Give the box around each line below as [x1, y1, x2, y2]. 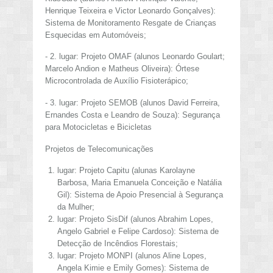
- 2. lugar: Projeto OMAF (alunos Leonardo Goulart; [45, 52, 225, 62]
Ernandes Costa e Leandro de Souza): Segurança [45, 110, 220, 119]
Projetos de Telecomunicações [45, 144, 154, 154]
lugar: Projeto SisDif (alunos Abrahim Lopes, [57, 214, 213, 224]
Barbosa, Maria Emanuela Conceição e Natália [57, 178, 222, 188]
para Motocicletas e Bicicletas [45, 122, 152, 132]
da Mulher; [57, 202, 94, 212]
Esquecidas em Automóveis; [45, 30, 146, 40]
